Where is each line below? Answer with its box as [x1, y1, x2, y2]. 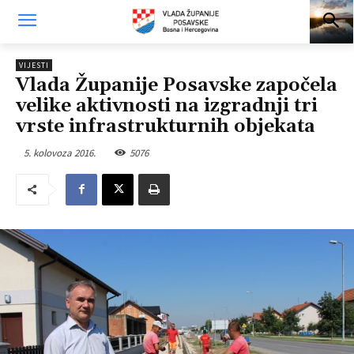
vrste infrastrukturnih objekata [16, 115, 315, 138]
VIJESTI [19, 60, 49, 70]
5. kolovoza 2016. [24, 145, 96, 160]
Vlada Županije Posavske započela [16, 73, 337, 97]
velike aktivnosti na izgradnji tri [16, 94, 318, 118]
